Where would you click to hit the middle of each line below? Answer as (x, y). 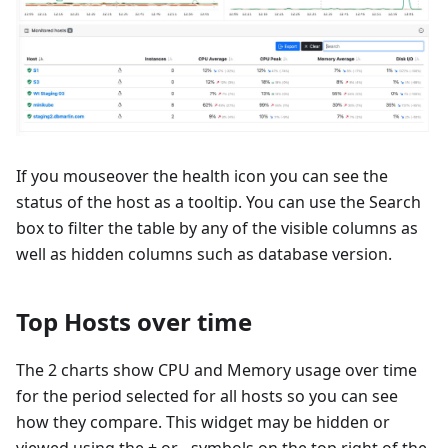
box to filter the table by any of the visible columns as (217, 227)
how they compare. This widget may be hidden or (203, 421)
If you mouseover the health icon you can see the (202, 175)
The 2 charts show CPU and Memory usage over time (216, 369)
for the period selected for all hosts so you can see (207, 395)
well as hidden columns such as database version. (204, 253)
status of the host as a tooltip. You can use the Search (218, 201)
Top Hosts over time (134, 321)
